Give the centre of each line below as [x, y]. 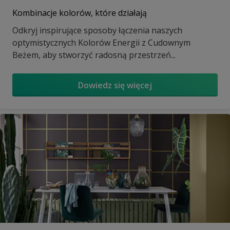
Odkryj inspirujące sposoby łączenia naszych [97, 31]
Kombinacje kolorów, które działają [80, 13]
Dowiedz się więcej [115, 85]
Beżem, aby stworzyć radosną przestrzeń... [94, 55]
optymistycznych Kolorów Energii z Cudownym [101, 43]
